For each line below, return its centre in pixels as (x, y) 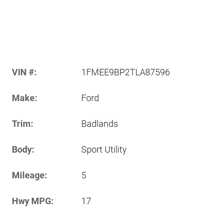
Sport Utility (104, 149)
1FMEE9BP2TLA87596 (126, 72)
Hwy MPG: (33, 201)
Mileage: (29, 175)
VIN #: (24, 72)
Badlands (100, 123)
